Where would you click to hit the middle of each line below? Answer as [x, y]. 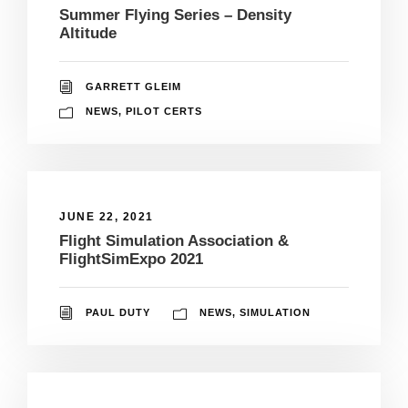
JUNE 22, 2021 [107, 216]
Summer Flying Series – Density [175, 15]
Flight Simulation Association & [174, 240]
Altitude [88, 33]
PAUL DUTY [118, 312]
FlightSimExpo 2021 [131, 259]
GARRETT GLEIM [133, 86]
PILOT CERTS [164, 111]
